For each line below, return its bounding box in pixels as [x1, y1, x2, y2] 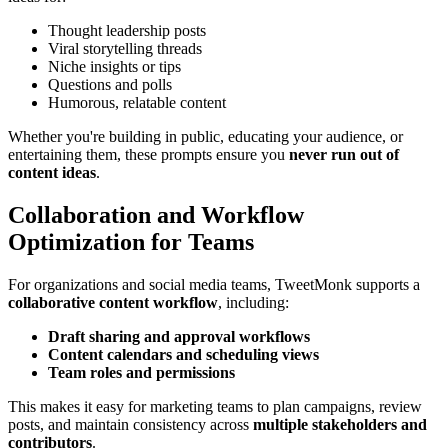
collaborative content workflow [8, 293, 218, 311]
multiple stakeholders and [253, 415, 427, 433]
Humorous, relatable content [48, 94, 226, 112]
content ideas [8, 164, 96, 182]
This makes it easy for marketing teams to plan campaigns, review [8, 397, 422, 415]
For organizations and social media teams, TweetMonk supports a [8, 275, 420, 293]
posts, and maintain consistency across [8, 415, 253, 433]
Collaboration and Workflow [8, 202, 304, 229]
